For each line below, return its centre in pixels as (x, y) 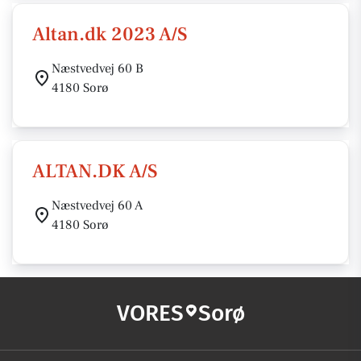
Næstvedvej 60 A (97, 205)
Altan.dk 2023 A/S (110, 34)
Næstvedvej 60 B (98, 68)
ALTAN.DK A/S (95, 171)
